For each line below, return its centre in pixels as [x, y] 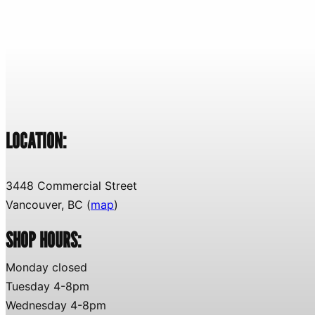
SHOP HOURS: [43, 239]
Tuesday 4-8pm [47, 286]
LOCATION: [36, 141]
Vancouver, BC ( [48, 205]
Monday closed [46, 267]
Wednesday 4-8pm [56, 305]
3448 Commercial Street [71, 186]
